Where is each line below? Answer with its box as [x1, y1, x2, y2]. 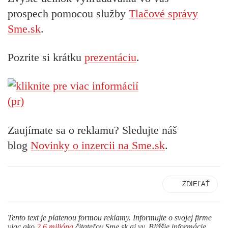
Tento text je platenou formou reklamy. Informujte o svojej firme [8, 213, 212, 222]
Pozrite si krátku [8, 50, 84, 64]
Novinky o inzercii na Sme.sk [31, 138, 165, 152]
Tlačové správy [129, 7, 198, 20]
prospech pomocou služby [8, 7, 129, 20]
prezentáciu [84, 50, 136, 64]
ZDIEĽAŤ [182, 180, 210, 188]
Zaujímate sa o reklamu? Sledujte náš [8, 123, 177, 136]
